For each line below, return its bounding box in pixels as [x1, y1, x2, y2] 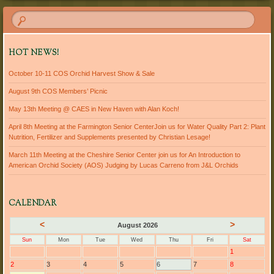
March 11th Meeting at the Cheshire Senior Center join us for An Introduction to [8, 151, 240, 159]
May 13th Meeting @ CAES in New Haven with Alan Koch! [8, 105, 179, 113]
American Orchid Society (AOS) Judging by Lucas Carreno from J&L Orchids [8, 161, 239, 169]
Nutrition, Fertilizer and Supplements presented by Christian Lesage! [8, 133, 210, 141]
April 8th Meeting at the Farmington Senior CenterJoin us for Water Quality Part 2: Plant [8, 123, 265, 131]
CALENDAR [8, 198, 56, 209]
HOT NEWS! [8, 47, 59, 59]
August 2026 [117, 221, 158, 229]
